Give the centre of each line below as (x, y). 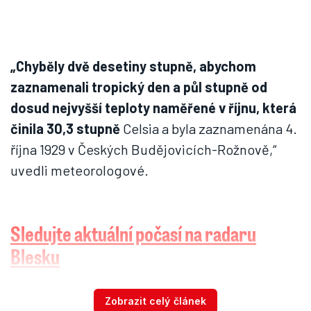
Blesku (35, 256)
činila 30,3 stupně (65, 128)
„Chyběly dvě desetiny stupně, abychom (133, 66)
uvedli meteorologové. (79, 170)
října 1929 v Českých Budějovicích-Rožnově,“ (143, 149)
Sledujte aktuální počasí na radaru (133, 233)
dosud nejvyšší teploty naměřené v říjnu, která (153, 108)
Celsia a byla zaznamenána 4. (209, 128)
